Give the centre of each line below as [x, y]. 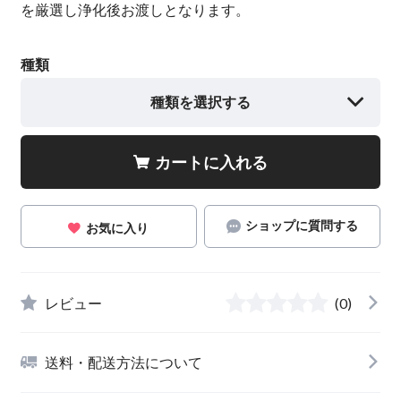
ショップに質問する [301, 226]
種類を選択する [200, 102]
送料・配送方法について [123, 363]
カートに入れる [211, 162]
